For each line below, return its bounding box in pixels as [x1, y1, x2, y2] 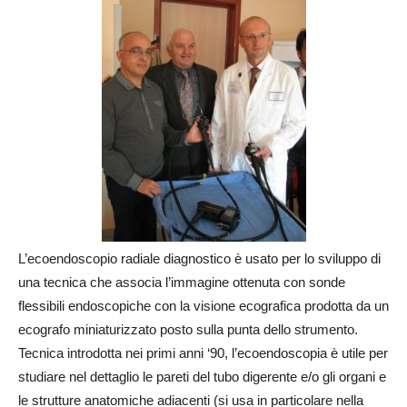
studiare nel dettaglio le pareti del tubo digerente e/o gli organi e [18, 369, 386, 384]
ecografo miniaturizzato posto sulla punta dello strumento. [18, 322, 358, 337]
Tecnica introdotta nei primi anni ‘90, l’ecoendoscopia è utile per [18, 345, 388, 361]
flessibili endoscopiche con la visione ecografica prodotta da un [18, 298, 389, 313]
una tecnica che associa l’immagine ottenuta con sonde [18, 274, 345, 290]
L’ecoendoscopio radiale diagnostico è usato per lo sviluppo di [18, 251, 381, 266]
